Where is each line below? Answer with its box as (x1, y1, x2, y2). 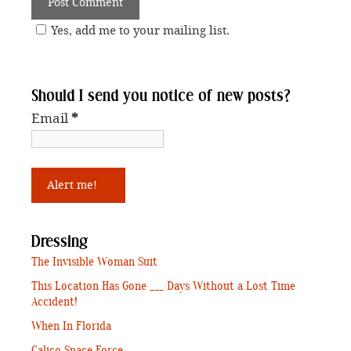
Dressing (31, 233, 88, 252)
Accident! (31, 295, 78, 310)
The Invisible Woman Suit (31, 255, 157, 270)
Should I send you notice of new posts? (31, 86, 291, 107)
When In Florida (31, 319, 111, 335)
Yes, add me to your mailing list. (51, 24, 230, 38)
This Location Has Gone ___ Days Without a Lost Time (31, 279, 295, 295)
